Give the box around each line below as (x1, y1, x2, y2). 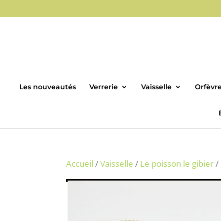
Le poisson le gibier (140, 157, 214, 169)
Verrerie (89, 82, 118, 91)
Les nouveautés (19, 82, 76, 91)
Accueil (66, 157, 94, 169)
